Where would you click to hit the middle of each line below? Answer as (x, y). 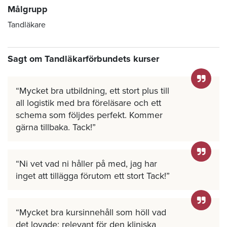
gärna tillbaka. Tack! (54, 127)
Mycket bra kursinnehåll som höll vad (93, 212)
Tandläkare (27, 25)
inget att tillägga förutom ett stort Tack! (91, 176)
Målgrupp (28, 9)
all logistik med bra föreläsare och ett (88, 103)
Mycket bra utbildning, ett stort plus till (94, 90)
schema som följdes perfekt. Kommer (89, 115)
